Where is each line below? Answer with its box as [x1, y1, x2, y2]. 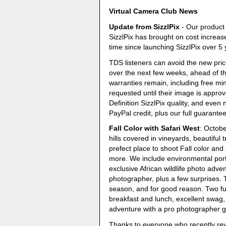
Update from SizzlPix [109, 22, 180, 31]
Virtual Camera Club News [109, 7, 198, 16]
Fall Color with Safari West [109, 124, 200, 133]
